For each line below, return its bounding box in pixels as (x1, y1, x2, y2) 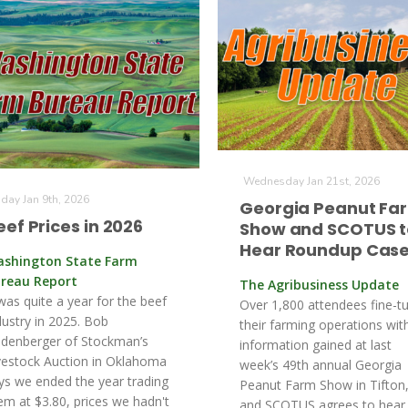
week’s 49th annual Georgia (240, 356, 402, 373)
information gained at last (240, 336, 392, 353)
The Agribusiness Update (240, 276, 399, 293)
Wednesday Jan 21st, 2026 (243, 174, 380, 189)
